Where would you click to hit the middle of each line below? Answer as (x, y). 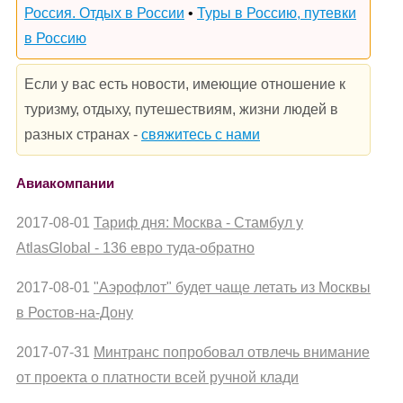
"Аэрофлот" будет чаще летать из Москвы (232, 288)
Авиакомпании (65, 183)
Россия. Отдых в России (104, 13)
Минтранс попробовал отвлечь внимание (232, 353)
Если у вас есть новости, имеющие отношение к (185, 84)
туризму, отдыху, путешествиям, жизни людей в (181, 109)
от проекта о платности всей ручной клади (157, 378)
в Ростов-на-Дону (75, 313)
